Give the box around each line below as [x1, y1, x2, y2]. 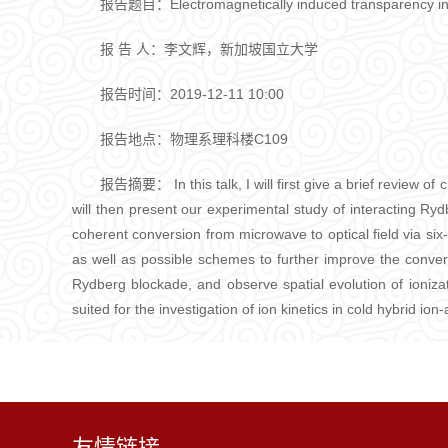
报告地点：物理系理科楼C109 [100, 131, 288, 147]
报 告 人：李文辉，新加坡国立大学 [100, 41, 318, 57]
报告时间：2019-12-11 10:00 [100, 86, 284, 102]
